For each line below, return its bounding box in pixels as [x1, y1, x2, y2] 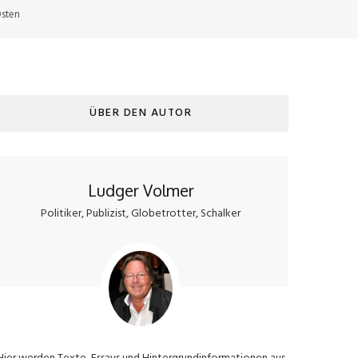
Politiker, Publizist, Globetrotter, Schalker [41, 205, 241, 223]
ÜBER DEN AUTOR [89, 104, 192, 122]
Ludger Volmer [87, 180, 194, 201]
